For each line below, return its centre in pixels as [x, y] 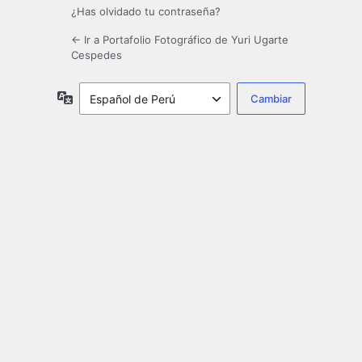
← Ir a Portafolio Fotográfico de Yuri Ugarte [180, 40]
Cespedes [97, 55]
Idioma [90, 97]
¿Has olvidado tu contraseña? [146, 12]
